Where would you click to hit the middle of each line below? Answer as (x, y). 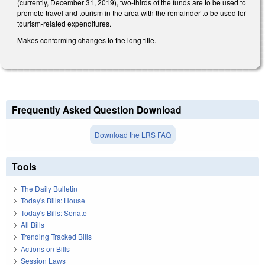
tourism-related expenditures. (64, 24)
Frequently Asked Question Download (97, 110)
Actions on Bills (45, 248)
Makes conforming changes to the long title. (87, 40)
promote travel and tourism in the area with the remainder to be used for (132, 13)
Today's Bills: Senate (54, 212)
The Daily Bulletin (49, 188)
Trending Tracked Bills (56, 237)
